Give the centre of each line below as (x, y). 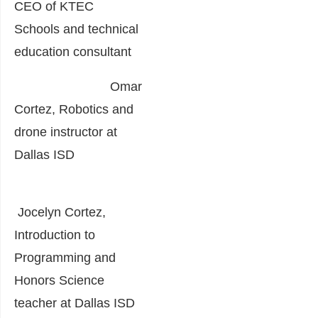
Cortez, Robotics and (74, 109)
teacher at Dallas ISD (75, 303)
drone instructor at (66, 132)
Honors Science (59, 280)
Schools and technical (76, 29)
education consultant (73, 52)
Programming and (65, 258)
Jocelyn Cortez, (60, 212)
